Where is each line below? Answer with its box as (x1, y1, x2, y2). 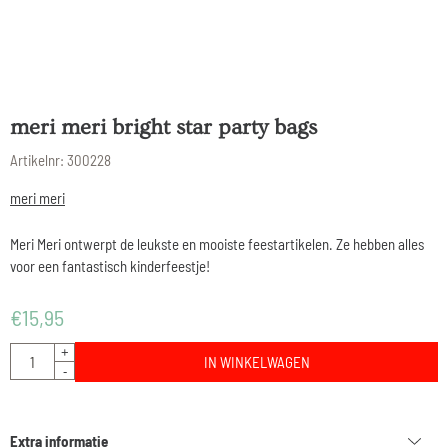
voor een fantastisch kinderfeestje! (10, 256, 210, 275)
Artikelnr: (10, 150, 64, 169)
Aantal (9, 344, 46, 362)
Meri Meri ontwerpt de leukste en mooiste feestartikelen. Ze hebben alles (10, 234, 424, 253)
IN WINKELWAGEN (203, 352, 310, 371)
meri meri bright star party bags (10, 114, 317, 140)
